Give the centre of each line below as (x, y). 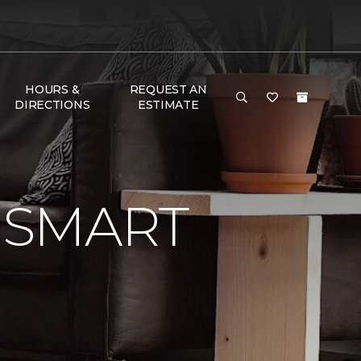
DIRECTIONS (52, 105)
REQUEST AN (168, 89)
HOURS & (52, 89)
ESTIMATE (168, 105)
